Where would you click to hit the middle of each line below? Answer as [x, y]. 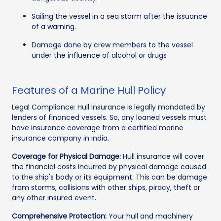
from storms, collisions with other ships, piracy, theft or [106, 188]
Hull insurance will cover [163, 157]
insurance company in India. [60, 138]
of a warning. [54, 27]
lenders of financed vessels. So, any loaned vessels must [109, 118]
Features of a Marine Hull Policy [89, 91]
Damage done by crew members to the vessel [112, 45]
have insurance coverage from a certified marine [98, 128]
